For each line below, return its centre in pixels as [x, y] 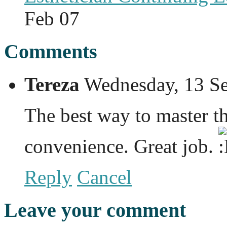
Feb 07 [52, 19]
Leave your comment [95, 210]
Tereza [52, 84]
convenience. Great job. [121, 146]
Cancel [104, 177]
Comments [51, 52]
